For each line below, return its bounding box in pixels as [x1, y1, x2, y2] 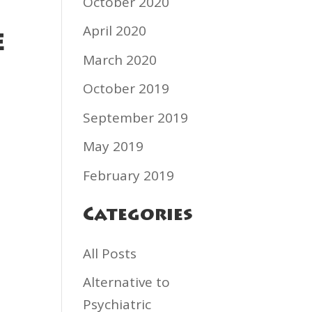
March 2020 [83, 50, 157, 69]
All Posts [83, 244, 137, 263]
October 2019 [83, 79, 170, 97]
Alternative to [83, 273, 171, 291]
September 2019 [83, 108, 189, 127]
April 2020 [83, 22, 147, 40]
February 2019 [83, 166, 175, 185]
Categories [83, 207, 194, 225]
